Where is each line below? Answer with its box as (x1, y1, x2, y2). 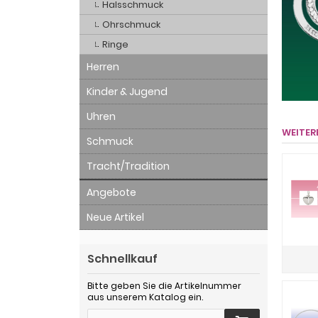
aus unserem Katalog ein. (87, 291, 203, 303)
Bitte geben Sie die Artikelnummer (87, 280, 241, 292)
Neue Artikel (87, 210, 144, 224)
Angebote (87, 185, 136, 199)
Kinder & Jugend (87, 84, 168, 99)
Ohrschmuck (102, 18, 160, 31)
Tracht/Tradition (87, 159, 170, 173)
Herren (87, 60, 119, 74)
